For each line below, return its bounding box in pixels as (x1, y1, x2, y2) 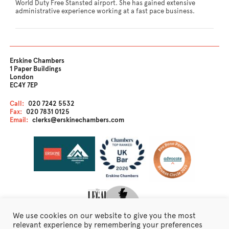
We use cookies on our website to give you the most (13, 211, 196, 220)
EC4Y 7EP (10, 81, 38, 89)
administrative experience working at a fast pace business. (15, 7, 195, 15)
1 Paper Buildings (10, 65, 62, 73)
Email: (10, 116, 29, 124)
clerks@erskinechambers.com (32, 116, 125, 124)
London (10, 73, 34, 81)
